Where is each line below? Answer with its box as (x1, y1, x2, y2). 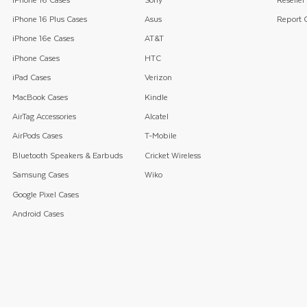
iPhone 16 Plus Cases (12, 12, 87, 26)
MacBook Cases (12, 90, 68, 103)
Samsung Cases (12, 168, 69, 182)
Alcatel (144, 109, 169, 123)
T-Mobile (144, 129, 177, 143)
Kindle (144, 90, 168, 103)
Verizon (144, 71, 172, 84)
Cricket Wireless (144, 148, 201, 162)
